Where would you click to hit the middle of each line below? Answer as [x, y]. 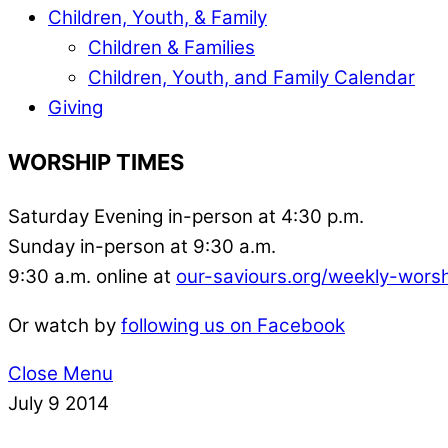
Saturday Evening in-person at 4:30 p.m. [186, 216]
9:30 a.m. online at [92, 276]
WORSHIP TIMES [96, 161]
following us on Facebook [233, 325]
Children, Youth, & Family [157, 17]
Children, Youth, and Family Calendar [251, 77]
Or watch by [64, 325]
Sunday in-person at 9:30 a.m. [142, 246]
